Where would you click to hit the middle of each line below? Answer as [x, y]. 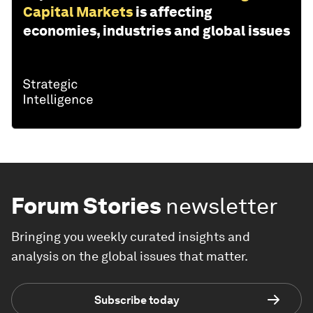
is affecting [174, 12]
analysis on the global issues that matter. [130, 256]
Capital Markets [78, 12]
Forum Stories [86, 206]
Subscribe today [137, 300]
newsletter [222, 206]
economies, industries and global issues [156, 31]
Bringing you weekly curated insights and [131, 237]
